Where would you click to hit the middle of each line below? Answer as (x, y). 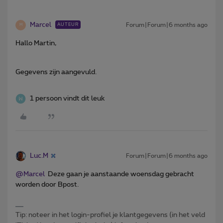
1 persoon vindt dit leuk (67, 98)
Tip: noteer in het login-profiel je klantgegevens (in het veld (110, 215)
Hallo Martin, (36, 43)
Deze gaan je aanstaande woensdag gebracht (119, 174)
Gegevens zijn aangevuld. (56, 72)
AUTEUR (68, 24)
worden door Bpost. (47, 184)
